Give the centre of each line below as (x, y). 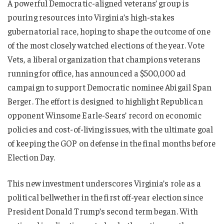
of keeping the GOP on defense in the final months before (111, 143)
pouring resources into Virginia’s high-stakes (91, 17)
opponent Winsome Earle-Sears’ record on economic (105, 115)
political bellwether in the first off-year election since (105, 197)
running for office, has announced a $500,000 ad (97, 73)
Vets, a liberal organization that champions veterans (104, 59)
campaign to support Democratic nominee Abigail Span (110, 87)
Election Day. (31, 157)
